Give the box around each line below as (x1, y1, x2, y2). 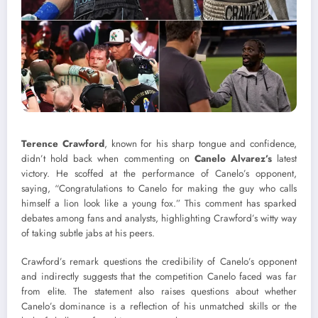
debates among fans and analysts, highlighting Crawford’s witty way (21, 211, 297, 225)
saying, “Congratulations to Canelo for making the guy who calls (21, 181, 297, 195)
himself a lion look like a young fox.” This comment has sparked (21, 196, 297, 210)
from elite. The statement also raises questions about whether (21, 284, 297, 298)
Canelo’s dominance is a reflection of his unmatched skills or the (21, 299, 297, 313)
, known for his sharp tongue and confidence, (104, 136, 297, 150)
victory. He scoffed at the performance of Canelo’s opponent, (21, 166, 297, 180)
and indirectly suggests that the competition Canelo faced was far (21, 269, 297, 283)
